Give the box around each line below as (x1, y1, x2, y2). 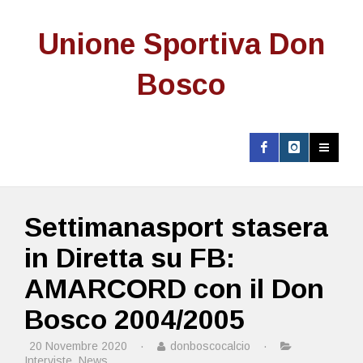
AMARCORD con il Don (24, 273, 324, 304)
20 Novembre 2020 (26, 340, 130, 352)
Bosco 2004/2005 (24, 304, 245, 335)
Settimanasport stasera (24, 211, 328, 242)
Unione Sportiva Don (38, 28, 325, 61)
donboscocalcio (167, 340, 254, 352)
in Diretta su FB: (24, 242, 235, 273)
